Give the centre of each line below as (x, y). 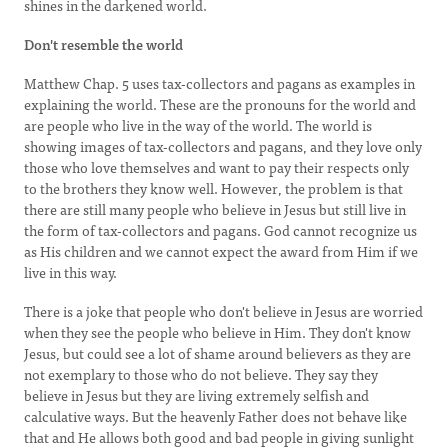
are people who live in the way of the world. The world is (198, 125)
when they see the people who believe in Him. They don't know (217, 332)
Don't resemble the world (103, 44)
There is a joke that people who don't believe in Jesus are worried (223, 311)
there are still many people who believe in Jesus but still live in (215, 209)
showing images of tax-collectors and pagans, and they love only (223, 146)
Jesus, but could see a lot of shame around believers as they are (217, 353)
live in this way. (70, 272)
